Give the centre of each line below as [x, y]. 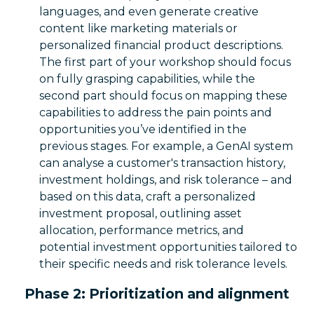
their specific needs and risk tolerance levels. [163, 264]
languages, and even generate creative [149, 12]
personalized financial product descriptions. [161, 45]
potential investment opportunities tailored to [168, 247]
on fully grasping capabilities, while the [147, 79]
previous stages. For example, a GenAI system [166, 146]
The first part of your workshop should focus [165, 62]
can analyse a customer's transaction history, [162, 163]
